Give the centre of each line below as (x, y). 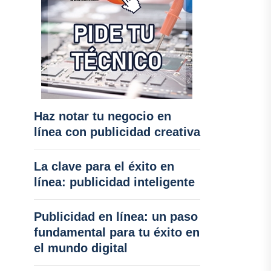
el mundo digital (80, 248)
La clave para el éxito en (104, 166)
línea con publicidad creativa (117, 132)
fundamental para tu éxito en (116, 232)
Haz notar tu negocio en (102, 116)
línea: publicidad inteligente (114, 182)
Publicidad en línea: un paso (116, 217)
